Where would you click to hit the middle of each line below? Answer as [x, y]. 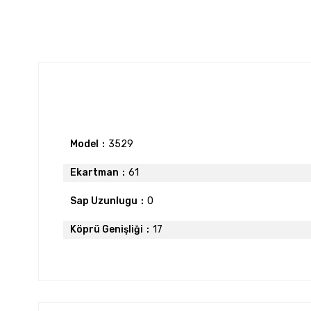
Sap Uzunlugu [104, 201]
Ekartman [94, 172]
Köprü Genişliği [107, 229]
